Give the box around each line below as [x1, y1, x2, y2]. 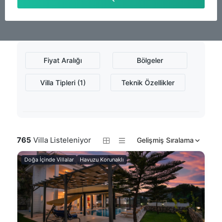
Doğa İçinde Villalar [24, 156, 74, 164]
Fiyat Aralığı [44, 56, 82, 64]
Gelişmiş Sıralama [136, 135, 194, 144]
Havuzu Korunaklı [80, 156, 124, 164]
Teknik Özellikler [121, 78, 175, 87]
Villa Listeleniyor [31, 135, 92, 145]
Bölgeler [137, 56, 164, 64]
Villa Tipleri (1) [40, 78, 86, 87]
